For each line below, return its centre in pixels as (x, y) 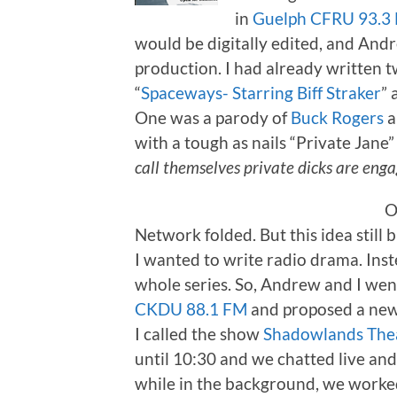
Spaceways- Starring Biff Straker (261, 92)
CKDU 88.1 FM (191, 308)
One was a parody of (213, 117)
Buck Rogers (337, 117)
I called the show (199, 333)
